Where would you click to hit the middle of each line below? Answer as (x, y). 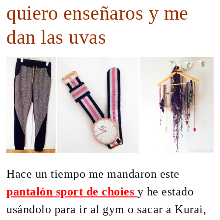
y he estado (165, 192)
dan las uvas (56, 37)
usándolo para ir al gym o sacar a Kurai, (107, 209)
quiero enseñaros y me (97, 13)
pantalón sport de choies (72, 192)
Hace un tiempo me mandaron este (93, 174)
